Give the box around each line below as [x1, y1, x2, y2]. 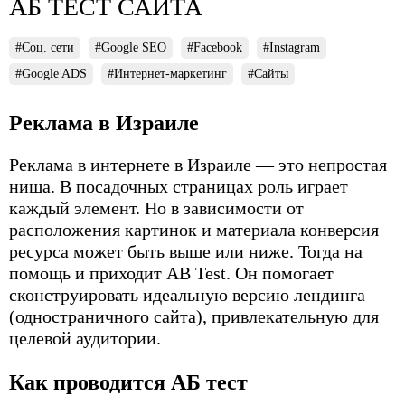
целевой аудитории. [9, 327, 161, 348]
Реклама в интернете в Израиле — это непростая [9, 154, 387, 174]
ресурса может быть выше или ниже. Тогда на [9, 240, 363, 261]
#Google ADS [15, 66, 87, 80]
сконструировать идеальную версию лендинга [9, 284, 365, 305]
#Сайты [248, 66, 288, 80]
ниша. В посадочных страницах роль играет [9, 175, 348, 196]
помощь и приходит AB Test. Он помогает [9, 262, 334, 283]
